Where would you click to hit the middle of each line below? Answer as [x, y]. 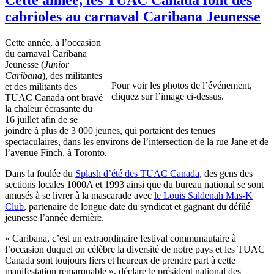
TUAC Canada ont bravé [54, 97]
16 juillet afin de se [41, 119]
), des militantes [72, 75]
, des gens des [226, 173]
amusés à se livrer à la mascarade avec [80, 195]
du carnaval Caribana [46, 53]
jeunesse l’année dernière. [54, 217]
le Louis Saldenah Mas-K [203, 195]
